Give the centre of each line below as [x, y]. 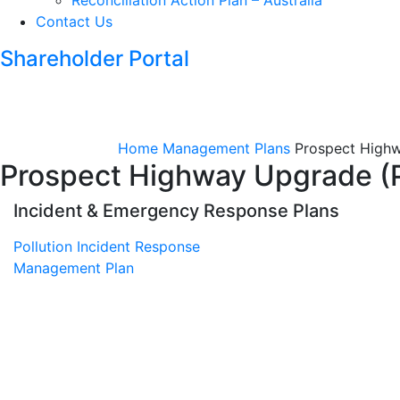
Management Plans [226, 148]
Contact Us [74, 21]
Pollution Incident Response [107, 246]
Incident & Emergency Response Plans [176, 211]
